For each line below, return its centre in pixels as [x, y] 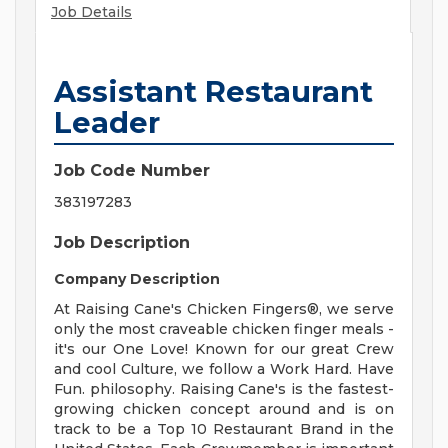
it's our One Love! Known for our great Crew [224, 349]
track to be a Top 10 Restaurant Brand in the [224, 429]
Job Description [122, 243]
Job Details [91, 12]
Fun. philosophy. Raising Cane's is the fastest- [224, 389]
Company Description [137, 279]
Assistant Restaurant [213, 92]
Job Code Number [132, 171]
